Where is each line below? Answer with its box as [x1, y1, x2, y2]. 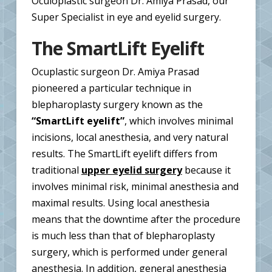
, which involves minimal [124, 114, 233, 127]
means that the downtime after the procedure [31, 212, 240, 226]
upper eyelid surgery [81, 163, 182, 177]
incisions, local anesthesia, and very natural [31, 130, 228, 144]
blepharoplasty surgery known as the [31, 97, 203, 111]
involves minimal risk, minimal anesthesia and [31, 179, 239, 193]
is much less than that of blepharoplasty [31, 228, 215, 242]
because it [184, 163, 231, 177]
